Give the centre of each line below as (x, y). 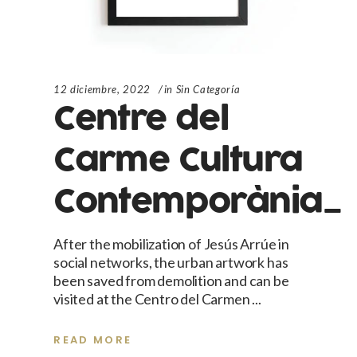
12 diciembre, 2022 (102, 89)
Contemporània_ (198, 202)
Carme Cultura (178, 160)
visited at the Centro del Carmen (153, 298)
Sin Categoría (208, 89)
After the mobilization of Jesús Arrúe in (172, 243)
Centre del (141, 119)
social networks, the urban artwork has (171, 262)
